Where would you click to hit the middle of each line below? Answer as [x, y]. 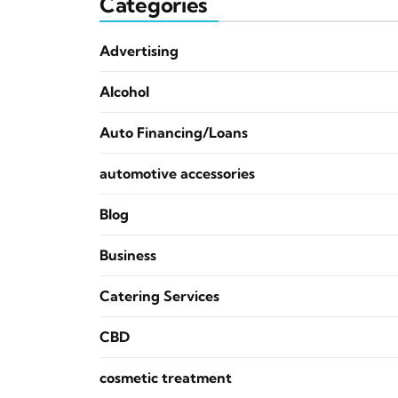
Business [128, 255]
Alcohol [124, 92]
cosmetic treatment [166, 378]
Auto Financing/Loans [174, 132]
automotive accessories [177, 173]
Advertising [139, 51]
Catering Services [159, 296]
